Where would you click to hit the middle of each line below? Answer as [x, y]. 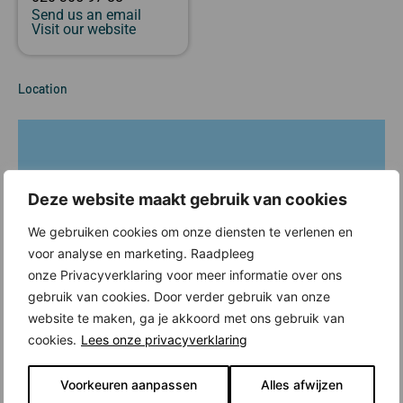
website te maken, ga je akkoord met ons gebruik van [186, 318]
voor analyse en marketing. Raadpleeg [141, 253]
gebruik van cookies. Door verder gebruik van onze [179, 296]
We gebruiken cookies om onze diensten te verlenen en [190, 231]
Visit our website [84, 29]
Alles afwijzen [302, 384]
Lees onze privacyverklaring [164, 339]
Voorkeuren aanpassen [128, 384]
